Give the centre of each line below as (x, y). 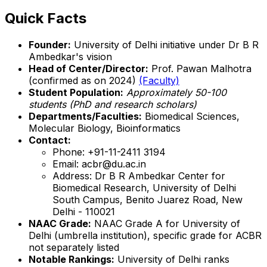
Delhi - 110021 (84, 211)
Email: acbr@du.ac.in (99, 164)
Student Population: (76, 92)
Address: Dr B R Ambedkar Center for (139, 176)
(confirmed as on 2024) (84, 80)
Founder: (50, 44)
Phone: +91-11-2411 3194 (109, 152)
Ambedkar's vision (70, 56)
